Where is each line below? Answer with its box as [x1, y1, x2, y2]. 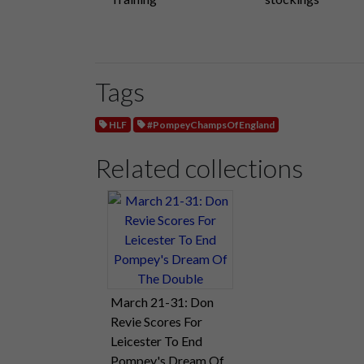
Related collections [95, 151, 303, 184]
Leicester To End [110, 332, 202, 349]
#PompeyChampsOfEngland [145, 118, 275, 131]
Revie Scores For [110, 313, 202, 329]
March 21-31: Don [110, 293, 214, 310]
